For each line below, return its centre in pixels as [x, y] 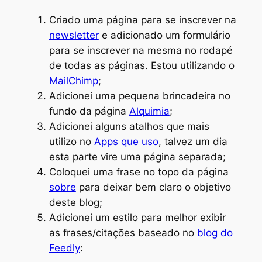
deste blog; [75, 203]
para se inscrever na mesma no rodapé [141, 51]
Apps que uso [126, 142]
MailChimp [73, 81]
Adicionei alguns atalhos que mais [129, 127]
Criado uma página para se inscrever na [142, 20]
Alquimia [149, 111]
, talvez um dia [193, 142]
